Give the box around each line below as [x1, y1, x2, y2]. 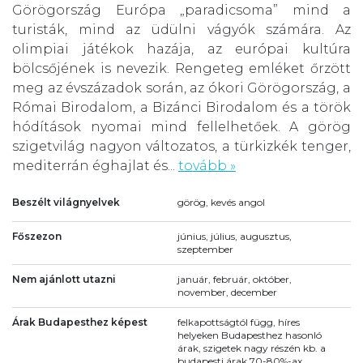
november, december [177, 285, 277, 298]
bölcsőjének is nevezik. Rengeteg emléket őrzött [12, 61, 351, 76]
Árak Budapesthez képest [12, 315, 147, 328]
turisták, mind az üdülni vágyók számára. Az [12, 22, 351, 37]
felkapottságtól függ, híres [177, 315, 300, 328]
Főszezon [12, 229, 62, 242]
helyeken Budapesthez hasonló [177, 328, 322, 341]
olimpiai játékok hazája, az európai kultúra [12, 41, 351, 57]
